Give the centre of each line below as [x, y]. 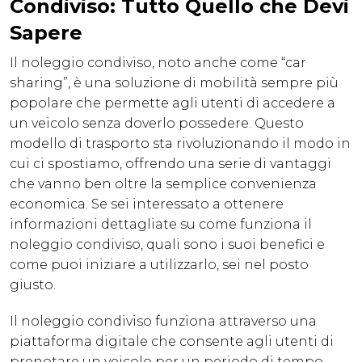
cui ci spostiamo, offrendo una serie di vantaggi [170, 164]
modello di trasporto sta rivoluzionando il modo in [180, 144]
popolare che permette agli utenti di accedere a [173, 103]
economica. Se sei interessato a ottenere [147, 204]
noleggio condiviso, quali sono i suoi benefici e [167, 245]
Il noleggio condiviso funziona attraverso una [163, 322]
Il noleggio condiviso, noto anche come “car [158, 63]
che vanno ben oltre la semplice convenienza [163, 184]
